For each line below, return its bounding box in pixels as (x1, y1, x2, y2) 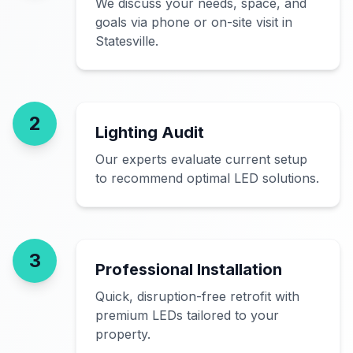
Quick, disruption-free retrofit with (95, 288, 299, 304)
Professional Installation (95, 260, 282, 279)
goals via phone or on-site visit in (95, 14, 292, 30)
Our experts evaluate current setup (95, 151, 307, 167)
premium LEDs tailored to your (95, 307, 279, 323)
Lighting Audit (95, 123, 204, 142)
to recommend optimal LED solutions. (95, 170, 319, 186)
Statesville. (95, 33, 158, 49)
